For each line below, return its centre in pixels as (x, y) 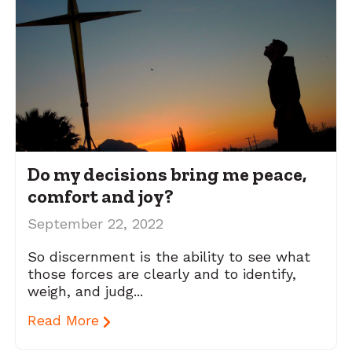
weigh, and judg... (85, 291)
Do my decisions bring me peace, (167, 174)
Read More (66, 321)
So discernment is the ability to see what (169, 257)
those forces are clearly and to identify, (162, 274)
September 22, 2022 (95, 224)
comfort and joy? (101, 196)
